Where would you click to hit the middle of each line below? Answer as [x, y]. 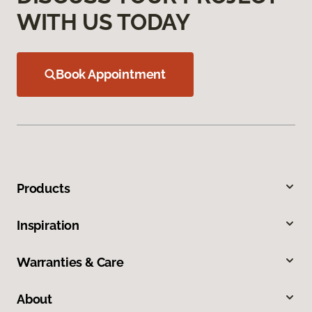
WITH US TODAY [103, 22]
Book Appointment [111, 74]
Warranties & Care [70, 262]
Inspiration [48, 225]
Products [44, 188]
